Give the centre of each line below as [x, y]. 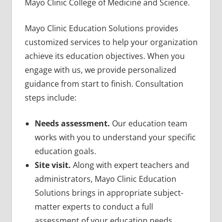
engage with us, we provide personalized [100, 70]
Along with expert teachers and [130, 165]
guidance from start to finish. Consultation [104, 83]
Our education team [148, 123]
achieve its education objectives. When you [105, 56]
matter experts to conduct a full [94, 206]
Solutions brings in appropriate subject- [109, 193]
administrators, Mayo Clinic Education [105, 179]
